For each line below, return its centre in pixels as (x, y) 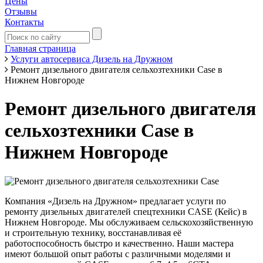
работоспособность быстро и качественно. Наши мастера (119, 243)
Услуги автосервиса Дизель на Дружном (92, 59)
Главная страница (40, 48)
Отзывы (21, 11)
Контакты (24, 22)
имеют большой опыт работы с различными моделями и (118, 254)
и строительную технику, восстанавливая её (93, 232)
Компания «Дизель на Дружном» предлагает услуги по (115, 201)
